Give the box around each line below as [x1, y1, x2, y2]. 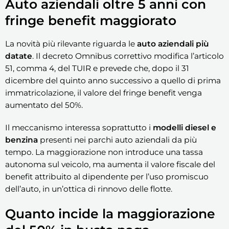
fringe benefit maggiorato [5, 13, 176, 29]
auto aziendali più [137, 38, 209, 49]
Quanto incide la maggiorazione [5, 205, 215, 221]
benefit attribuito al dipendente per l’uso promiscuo [5, 171, 209, 181]
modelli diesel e [153, 122, 216, 132]
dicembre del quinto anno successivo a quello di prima [5, 75, 221, 85]
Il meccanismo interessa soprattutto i [5, 122, 153, 132]
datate [5, 51, 32, 61]
